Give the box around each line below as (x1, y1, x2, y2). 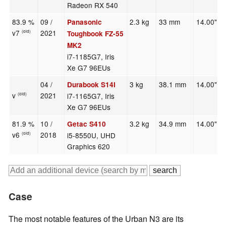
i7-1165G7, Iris (67, 91, 115, 101)
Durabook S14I (67, 80, 116, 90)
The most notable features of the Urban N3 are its (9, 213, 184, 225)
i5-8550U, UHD (67, 130, 116, 141)
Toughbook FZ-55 (67, 29, 124, 39)
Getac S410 (67, 119, 106, 129)
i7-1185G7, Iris (67, 51, 115, 62)
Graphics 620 (67, 141, 110, 152)
